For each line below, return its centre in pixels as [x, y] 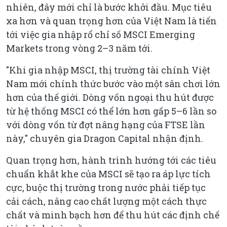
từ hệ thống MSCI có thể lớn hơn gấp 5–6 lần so [111, 111]
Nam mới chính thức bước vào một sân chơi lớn [113, 83]
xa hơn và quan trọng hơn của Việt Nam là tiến [111, 21]
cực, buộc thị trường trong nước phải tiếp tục [106, 187]
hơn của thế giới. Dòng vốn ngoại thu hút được [110, 97]
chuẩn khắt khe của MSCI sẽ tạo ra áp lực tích [108, 174]
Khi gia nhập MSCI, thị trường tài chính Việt [110, 70]
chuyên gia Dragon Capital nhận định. [116, 138]
